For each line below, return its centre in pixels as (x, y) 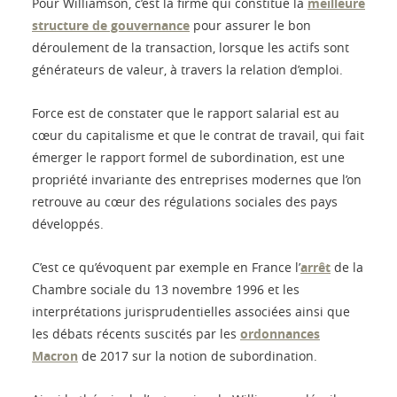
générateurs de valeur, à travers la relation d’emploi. (187, 70)
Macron (55, 356)
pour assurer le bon (250, 26)
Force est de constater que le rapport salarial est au (186, 113)
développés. (68, 224)
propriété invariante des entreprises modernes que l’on (197, 180)
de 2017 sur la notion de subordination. (198, 356)
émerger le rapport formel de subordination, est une (188, 158)
